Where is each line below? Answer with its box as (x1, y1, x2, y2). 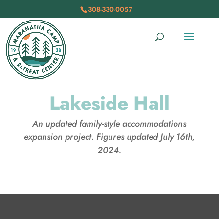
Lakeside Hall (49, 89, 170, 116)
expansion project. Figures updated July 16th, (24, 131, 195, 143)
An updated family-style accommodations (32, 117, 187, 130)
